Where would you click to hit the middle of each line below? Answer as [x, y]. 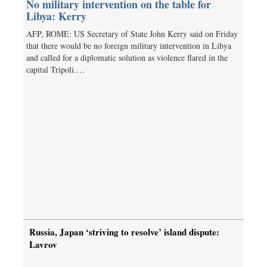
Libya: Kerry [56, 16]
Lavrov [43, 244]
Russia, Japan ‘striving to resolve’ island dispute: [124, 232]
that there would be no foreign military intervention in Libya [129, 45]
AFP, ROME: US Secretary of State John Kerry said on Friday [132, 33]
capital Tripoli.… [55, 69]
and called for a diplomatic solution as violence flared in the [127, 57]
